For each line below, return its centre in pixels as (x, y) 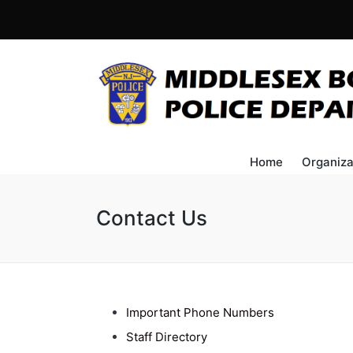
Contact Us (152, 217)
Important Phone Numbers (200, 312)
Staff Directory (166, 336)
